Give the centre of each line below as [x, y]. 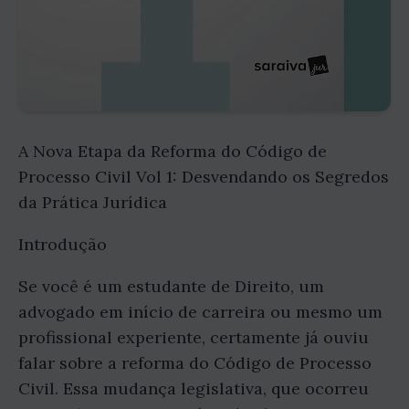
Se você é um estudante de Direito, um [171, 286]
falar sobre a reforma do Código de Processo [195, 362]
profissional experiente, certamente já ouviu [194, 337]
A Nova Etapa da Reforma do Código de [173, 151]
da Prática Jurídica [93, 202]
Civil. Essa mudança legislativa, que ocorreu [194, 388]
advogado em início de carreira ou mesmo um [200, 311]
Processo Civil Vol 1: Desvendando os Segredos [204, 176]
